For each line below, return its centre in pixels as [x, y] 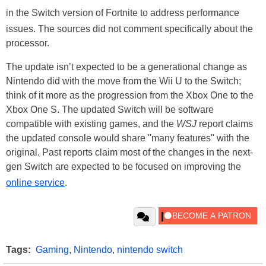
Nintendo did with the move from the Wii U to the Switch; [123, 81]
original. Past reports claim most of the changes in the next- [129, 152]
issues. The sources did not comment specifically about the [129, 28]
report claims [225, 123]
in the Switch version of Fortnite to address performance [123, 12]
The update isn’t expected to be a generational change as [126, 66]
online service [35, 182]
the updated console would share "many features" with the [128, 138]
